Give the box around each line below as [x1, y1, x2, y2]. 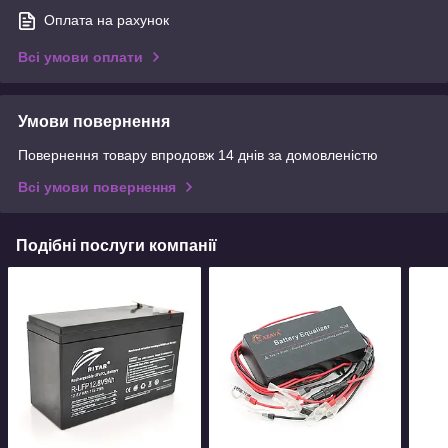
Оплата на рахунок [44, 12, 169, 29]
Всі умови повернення [18, 179, 176, 196]
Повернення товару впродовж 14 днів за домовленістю [18, 147, 378, 164]
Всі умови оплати [18, 49, 143, 66]
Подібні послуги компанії [16, 237, 217, 255]
